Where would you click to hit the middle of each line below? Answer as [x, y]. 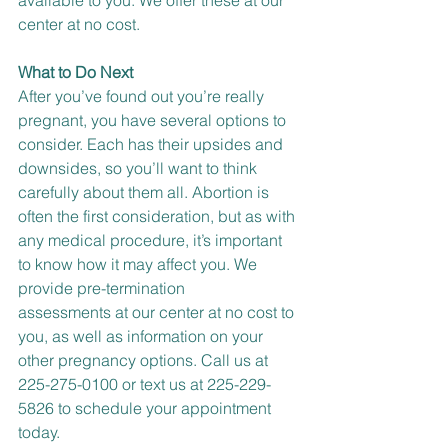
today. [39, 432]
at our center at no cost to [204, 312]
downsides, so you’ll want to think [139, 168]
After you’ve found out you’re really [143, 96]
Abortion [222, 192]
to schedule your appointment [164, 408]
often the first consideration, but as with [158, 216]
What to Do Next [75, 72]
